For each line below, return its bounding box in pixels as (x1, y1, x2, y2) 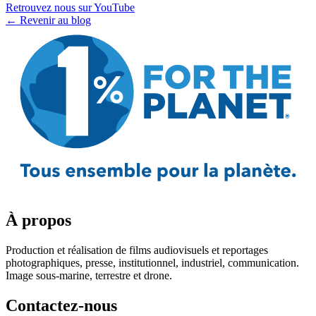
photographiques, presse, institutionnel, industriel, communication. (6, 256, 299, 269)
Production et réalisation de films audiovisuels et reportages (6, 243, 268, 256)
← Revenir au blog (6, 14, 91, 27)
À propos (6, 210, 71, 229)
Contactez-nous (6, 296, 117, 315)
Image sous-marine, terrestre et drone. (6, 269, 172, 281)
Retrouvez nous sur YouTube (6, 1, 135, 14)
